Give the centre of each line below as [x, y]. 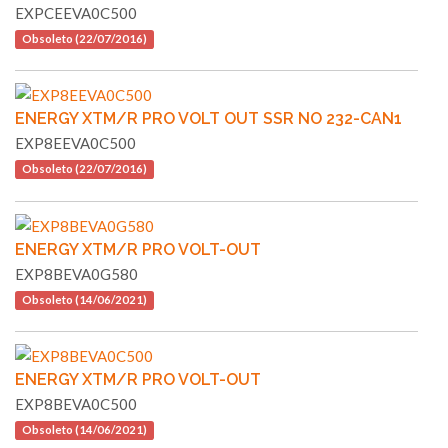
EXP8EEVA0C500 [75, 143]
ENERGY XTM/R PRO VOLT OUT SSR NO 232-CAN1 [208, 119]
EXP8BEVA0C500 [76, 404]
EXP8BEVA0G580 [76, 274]
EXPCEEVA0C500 [76, 13]
